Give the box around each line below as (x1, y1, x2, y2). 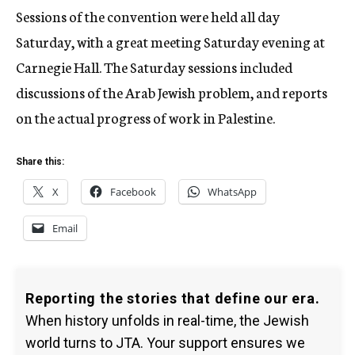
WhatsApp (208, 185, 257, 199)
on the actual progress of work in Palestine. (16, 107, 275, 128)
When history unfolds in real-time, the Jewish (25, 312, 309, 329)
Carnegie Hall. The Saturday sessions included (16, 56, 292, 77)
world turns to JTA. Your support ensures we (25, 334, 305, 351)
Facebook (110, 185, 156, 199)
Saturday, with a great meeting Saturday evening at (16, 31, 325, 52)
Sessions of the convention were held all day (16, 6, 280, 26)
